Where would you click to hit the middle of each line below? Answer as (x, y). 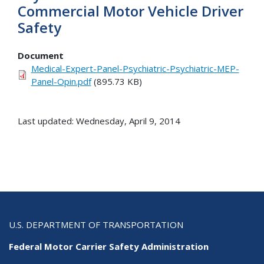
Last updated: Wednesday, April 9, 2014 (99, 121)
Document (41, 56)
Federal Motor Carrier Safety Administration (109, 247)
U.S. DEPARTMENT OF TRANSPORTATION (96, 225)
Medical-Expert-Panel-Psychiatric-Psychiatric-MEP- (135, 69)
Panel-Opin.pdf (61, 82)
